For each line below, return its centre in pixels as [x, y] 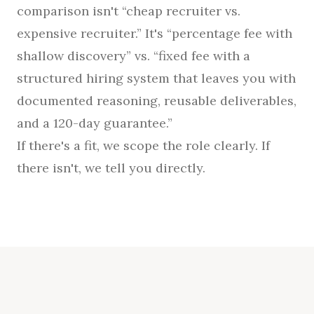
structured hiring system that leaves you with [156, 78]
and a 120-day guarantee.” [95, 123]
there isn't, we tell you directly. [111, 168]
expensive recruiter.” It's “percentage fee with [155, 33]
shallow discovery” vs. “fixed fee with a [134, 55]
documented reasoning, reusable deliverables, [157, 100]
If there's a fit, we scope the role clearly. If [143, 145]
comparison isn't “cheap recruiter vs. [129, 11]
